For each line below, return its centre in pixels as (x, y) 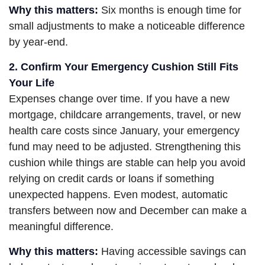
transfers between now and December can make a (128, 211)
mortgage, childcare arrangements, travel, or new (125, 115)
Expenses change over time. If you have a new (119, 99)
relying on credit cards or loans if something (112, 179)
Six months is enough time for (170, 10)
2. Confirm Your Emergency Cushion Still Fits (124, 67)
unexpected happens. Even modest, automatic (118, 195)
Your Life (32, 83)
